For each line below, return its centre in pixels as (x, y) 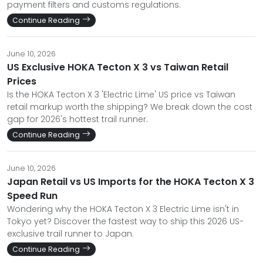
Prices (22, 81)
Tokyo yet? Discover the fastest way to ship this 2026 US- (125, 221)
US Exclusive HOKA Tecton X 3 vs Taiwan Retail (118, 67)
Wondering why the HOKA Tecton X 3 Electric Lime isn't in (123, 209)
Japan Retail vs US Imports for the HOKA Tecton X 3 (131, 181)
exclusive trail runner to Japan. (70, 233)
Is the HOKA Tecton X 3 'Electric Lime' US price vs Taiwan (121, 94)
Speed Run (32, 195)
